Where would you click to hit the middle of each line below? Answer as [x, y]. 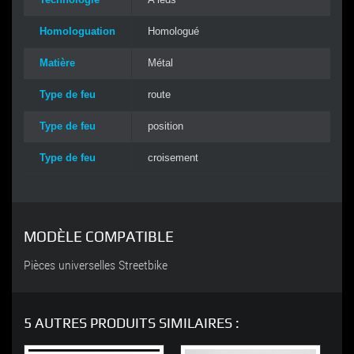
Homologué [173, 31]
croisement [173, 157]
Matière [57, 62]
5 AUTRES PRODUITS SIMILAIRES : [132, 322]
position [166, 126]
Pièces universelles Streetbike [96, 265]
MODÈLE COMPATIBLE [99, 236]
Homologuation [77, 31]
